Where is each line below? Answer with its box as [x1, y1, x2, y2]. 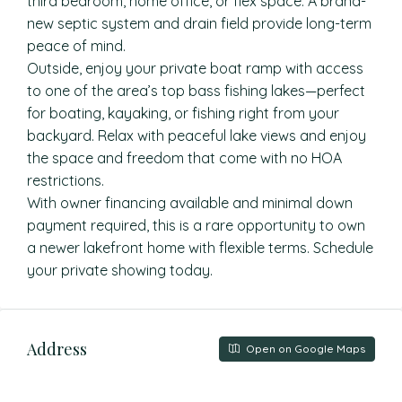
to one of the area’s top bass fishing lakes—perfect [27, 82, 365, 100]
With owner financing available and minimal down [27, 194, 353, 212]
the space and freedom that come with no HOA [27, 149, 342, 167]
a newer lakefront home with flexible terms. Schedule [27, 239, 373, 257]
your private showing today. [27, 261, 213, 279]
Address [27, 337, 87, 360]
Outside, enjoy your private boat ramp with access [27, 59, 363, 77]
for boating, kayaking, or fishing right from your [27, 104, 339, 122]
